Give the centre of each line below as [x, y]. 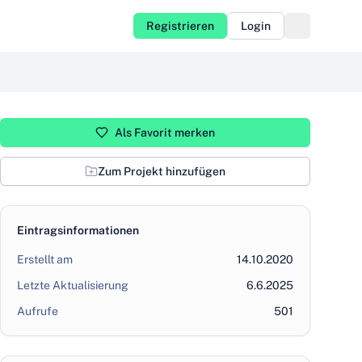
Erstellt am [45, 259]
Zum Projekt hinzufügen [162, 171]
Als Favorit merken [165, 133]
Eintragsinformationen [78, 230]
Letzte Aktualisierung [73, 285]
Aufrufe [38, 311]
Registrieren [180, 26]
